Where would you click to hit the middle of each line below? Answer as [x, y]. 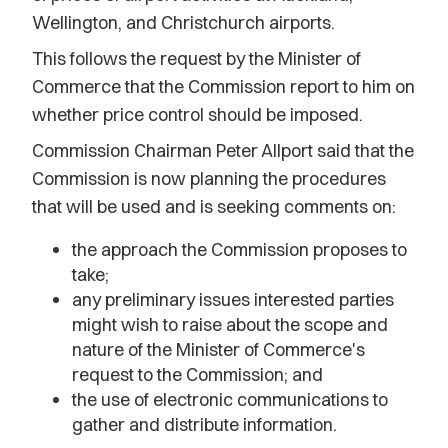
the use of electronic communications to [230, 399]
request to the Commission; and [197, 374]
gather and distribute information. [204, 424]
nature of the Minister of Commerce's [218, 349]
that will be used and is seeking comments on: [214, 206]
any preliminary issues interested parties [233, 299]
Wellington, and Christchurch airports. [183, 22]
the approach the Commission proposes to [239, 249]
